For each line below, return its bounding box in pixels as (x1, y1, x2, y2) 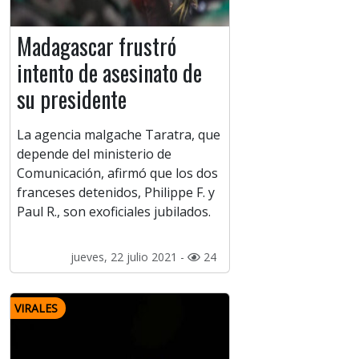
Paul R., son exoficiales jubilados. (17, 203, 211, 221)
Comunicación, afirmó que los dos (17, 164, 218, 183)
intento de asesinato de (17, 56, 202, 90)
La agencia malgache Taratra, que (17, 126, 220, 144)
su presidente (17, 83, 127, 116)
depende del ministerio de (17, 145, 171, 163)
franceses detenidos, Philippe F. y (17, 184, 215, 202)
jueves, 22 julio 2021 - (70, 249, 188, 265)
